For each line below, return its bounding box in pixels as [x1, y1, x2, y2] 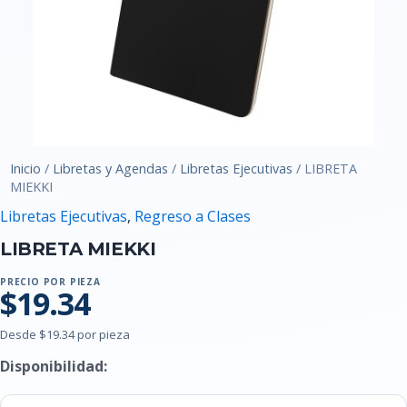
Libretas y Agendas [53, 160, 169, 178]
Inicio [10, 160, 42, 178]
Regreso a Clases [134, 206, 251, 227]
